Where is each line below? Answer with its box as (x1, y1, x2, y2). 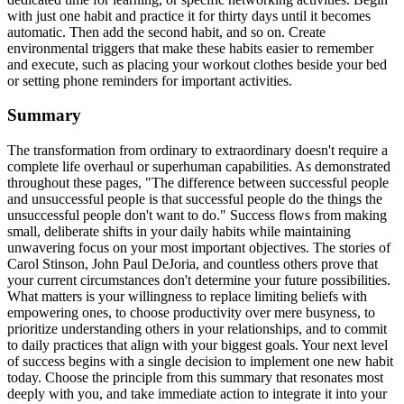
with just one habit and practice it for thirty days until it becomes (7, 7, 371, 23)
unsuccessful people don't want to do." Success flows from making (7, 207, 387, 224)
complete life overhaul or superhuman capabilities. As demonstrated (7, 159, 390, 175)
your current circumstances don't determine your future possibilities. (7, 272, 390, 289)
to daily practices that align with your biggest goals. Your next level (7, 337, 388, 353)
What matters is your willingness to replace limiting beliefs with (7, 289, 367, 305)
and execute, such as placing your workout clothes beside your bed (7, 56, 387, 72)
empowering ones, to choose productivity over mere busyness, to (7, 305, 375, 321)
